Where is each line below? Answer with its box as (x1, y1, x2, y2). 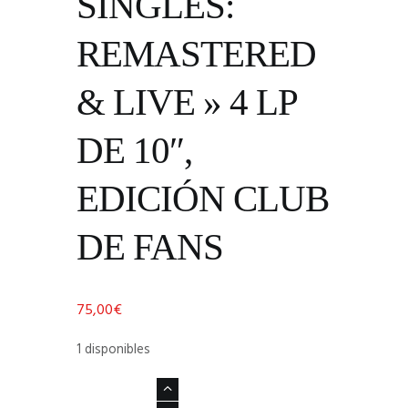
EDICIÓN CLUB (76, 177, 329, 219)
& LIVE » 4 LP (76, 80, 296, 123)
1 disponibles (76, 339, 150, 362)
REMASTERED (76, 32, 316, 75)
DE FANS (76, 225, 223, 268)
